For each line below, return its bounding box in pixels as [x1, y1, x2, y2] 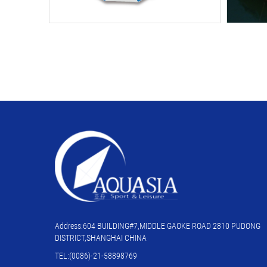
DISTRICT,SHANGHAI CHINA [55, 232, 147, 243]
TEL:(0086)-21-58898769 [55, 250, 137, 260]
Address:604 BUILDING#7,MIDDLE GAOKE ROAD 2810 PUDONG [55, 221, 260, 231]
